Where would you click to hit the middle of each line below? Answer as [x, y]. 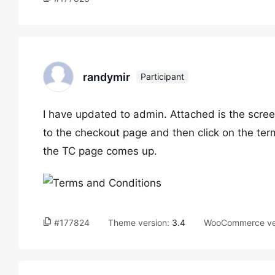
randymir [107, 77]
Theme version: [140, 223]
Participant [162, 76]
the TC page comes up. [100, 151]
